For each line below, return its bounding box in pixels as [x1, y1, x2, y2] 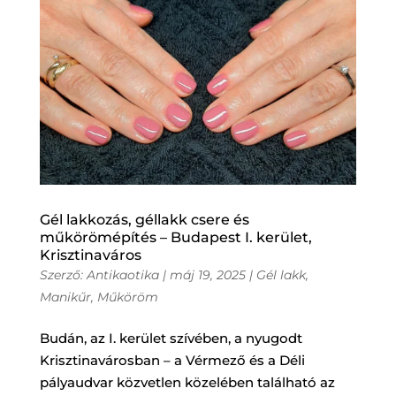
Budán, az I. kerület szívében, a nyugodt [39, 329, 302, 346]
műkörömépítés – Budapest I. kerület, [39, 228, 312, 246]
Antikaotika [86, 266, 159, 283]
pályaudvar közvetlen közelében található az [39, 373, 335, 391]
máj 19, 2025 [169, 266, 246, 283]
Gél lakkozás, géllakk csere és [39, 210, 249, 228]
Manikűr [39, 288, 91, 305]
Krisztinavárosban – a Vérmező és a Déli [39, 351, 305, 369]
